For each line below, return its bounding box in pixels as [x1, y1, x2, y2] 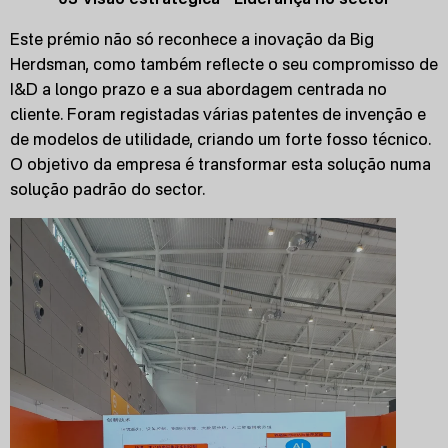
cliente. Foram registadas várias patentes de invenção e [10, 104, 426, 124]
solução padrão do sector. [10, 179, 205, 199]
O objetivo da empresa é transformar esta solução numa [10, 154, 431, 174]
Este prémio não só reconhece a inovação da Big [10, 29, 374, 49]
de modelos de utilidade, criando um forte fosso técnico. [10, 129, 431, 149]
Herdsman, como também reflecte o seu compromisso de [10, 54, 438, 74]
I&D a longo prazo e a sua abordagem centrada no [10, 79, 387, 99]
